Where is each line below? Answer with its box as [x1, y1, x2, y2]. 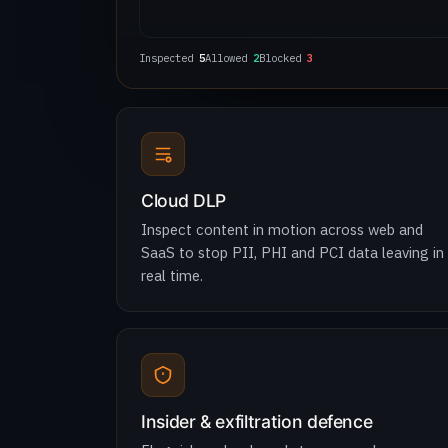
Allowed [205, 51, 253, 65]
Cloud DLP [141, 190, 226, 211]
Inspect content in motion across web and [141, 220, 423, 239]
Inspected [139, 51, 199, 65]
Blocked [259, 51, 307, 65]
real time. [141, 266, 203, 285]
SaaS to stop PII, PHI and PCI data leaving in [141, 243, 444, 262]
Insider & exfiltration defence [141, 411, 373, 432]
